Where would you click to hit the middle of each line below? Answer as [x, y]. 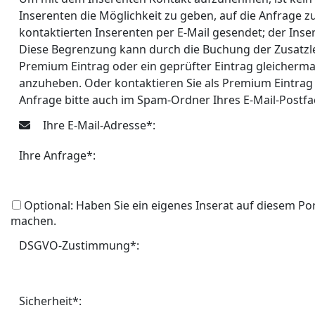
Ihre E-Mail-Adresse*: [97, 125]
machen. [33, 221]
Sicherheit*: [50, 301]
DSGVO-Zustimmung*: [79, 245]
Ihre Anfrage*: [57, 155]
